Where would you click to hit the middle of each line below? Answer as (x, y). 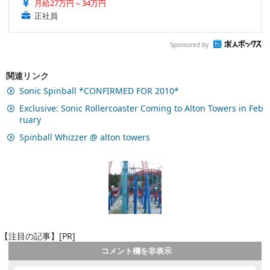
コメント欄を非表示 (137, 251)
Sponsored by (189, 44)
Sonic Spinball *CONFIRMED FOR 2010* (99, 91)
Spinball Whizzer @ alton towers (85, 137)
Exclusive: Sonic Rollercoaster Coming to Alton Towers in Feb (141, 108)
